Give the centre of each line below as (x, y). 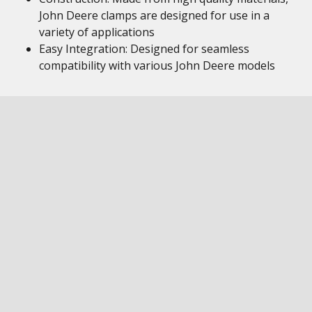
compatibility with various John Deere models (157, 65)
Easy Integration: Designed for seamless (144, 49)
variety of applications (97, 32)
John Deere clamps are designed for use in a (154, 15)
